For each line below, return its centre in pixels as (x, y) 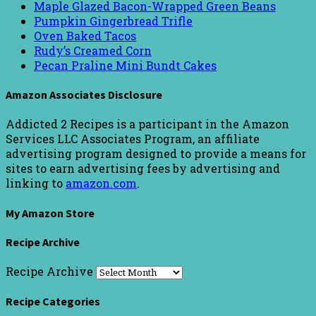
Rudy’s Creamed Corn (93, 50)
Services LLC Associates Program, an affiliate (133, 139)
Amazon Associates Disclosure (84, 95)
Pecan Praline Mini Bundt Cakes (125, 65)
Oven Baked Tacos (85, 35)
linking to (36, 183)
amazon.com (101, 183)
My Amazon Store (50, 213)
